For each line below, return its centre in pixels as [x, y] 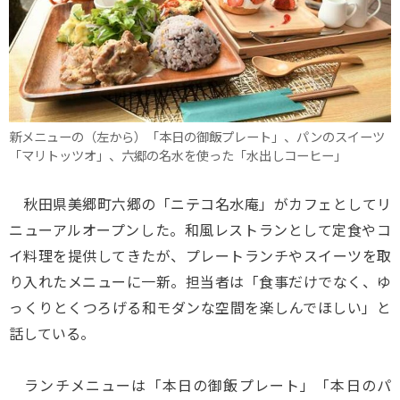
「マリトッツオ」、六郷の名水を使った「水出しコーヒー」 [178, 155]
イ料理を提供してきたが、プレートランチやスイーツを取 [200, 255]
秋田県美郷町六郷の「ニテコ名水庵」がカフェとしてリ [200, 204]
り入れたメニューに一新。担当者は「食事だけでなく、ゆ [200, 281]
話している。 [52, 333]
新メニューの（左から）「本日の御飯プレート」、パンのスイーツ [197, 137]
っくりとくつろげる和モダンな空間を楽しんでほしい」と [200, 307]
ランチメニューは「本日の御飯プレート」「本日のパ [200, 385]
